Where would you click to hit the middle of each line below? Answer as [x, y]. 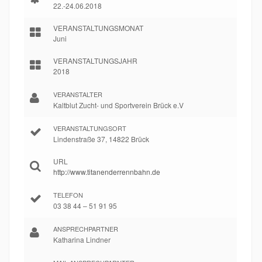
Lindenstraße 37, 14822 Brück [101, 139]
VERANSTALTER [78, 94]
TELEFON [68, 194]
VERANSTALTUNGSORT [90, 128]
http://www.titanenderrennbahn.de [107, 171]
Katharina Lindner [82, 239]
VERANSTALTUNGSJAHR [95, 60]
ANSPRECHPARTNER [86, 228]
